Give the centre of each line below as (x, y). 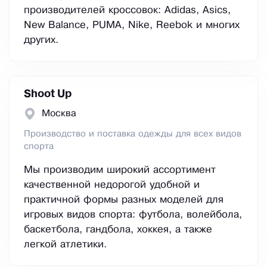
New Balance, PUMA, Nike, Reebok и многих (132, 26)
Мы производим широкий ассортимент (120, 170)
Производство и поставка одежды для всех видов (133, 134)
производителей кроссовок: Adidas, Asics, (127, 11)
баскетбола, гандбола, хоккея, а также (118, 230)
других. (41, 41)
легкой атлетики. (65, 245)
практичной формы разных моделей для (124, 200)
